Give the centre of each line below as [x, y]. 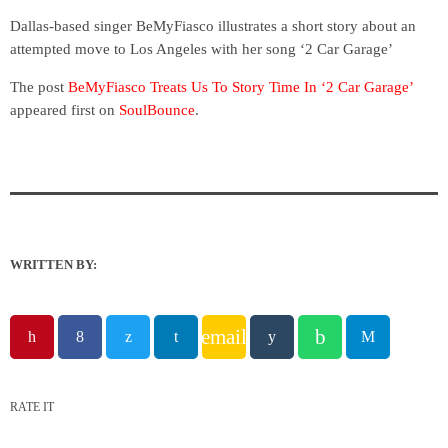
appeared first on [64, 110]
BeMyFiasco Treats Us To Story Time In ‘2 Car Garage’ [240, 87]
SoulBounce [157, 110]
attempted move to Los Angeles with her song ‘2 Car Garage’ [201, 49]
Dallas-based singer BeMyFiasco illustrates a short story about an [213, 26]
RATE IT [32, 407]
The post [39, 87]
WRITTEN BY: [53, 265]
